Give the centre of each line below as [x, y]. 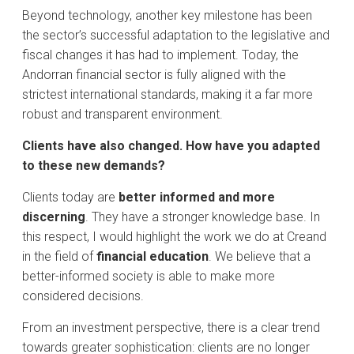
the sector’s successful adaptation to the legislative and [176, 35]
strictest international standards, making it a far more [168, 94]
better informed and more [197, 197]
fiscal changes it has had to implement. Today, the [160, 55]
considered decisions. [83, 296]
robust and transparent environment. [122, 114]
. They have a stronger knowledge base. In [203, 217]
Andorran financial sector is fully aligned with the [154, 75]
